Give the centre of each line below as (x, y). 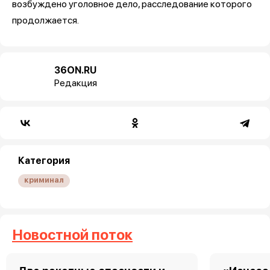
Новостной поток (72, 234)
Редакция (76, 83)
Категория (44, 160)
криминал (44, 180)
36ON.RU (75, 70)
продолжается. (46, 20)
